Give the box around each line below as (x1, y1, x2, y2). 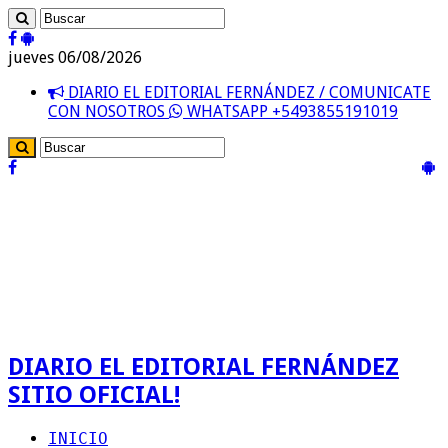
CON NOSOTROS (48, 102, 169, 121)
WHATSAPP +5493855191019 (183, 102, 398, 121)
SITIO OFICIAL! (8, 380, 180, 409)
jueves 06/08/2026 (8, 48, 142, 67)
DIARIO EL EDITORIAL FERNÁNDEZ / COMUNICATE (64, 83, 431, 102)
